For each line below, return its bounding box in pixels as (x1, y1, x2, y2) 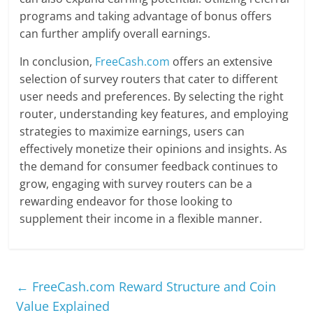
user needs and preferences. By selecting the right (20, 89, 284, 105)
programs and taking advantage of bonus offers (20, 8, 272, 24)
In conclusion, (20, 54, 96, 70)
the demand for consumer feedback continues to (20, 159, 279, 175)
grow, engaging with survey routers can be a (20, 176, 253, 192)
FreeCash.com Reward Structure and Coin (29, 278, 277, 296)
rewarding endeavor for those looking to (20, 194, 233, 210)
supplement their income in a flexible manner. (20, 211, 263, 227)
